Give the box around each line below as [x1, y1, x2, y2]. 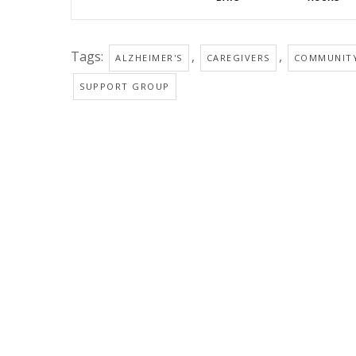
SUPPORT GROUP [79, 80, 170, 92]
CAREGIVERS [206, 52, 270, 64]
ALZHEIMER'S [115, 52, 183, 64]
